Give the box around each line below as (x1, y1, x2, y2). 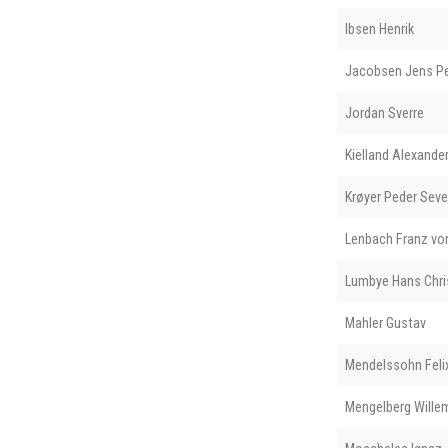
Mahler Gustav (344, 314, 426, 331)
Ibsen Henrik (344, 20, 414, 37)
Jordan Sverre (344, 104, 424, 121)
